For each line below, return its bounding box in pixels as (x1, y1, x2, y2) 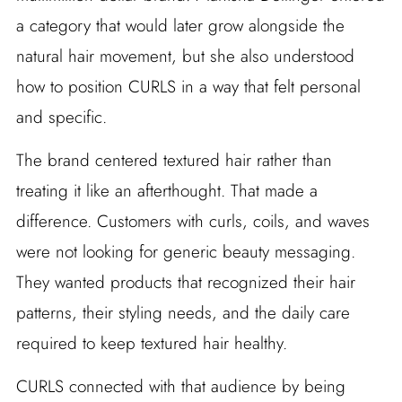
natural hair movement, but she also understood (15, 44, 354, 69)
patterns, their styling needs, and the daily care (15, 301, 350, 326)
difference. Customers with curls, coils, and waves (15, 209, 370, 234)
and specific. (15, 105, 107, 130)
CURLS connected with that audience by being (15, 374, 345, 399)
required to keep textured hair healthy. (15, 331, 287, 356)
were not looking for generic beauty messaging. (15, 240, 355, 265)
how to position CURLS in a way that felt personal (15, 74, 361, 100)
